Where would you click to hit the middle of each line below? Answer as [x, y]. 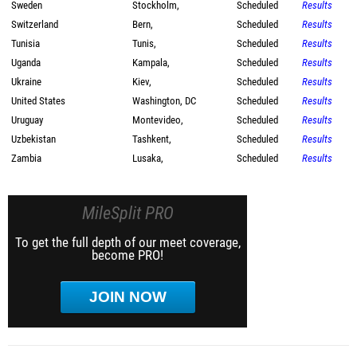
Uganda [26, 63]
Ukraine [26, 82]
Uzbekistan [33, 139]
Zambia [26, 158]
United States [38, 101]
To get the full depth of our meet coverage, [127, 242]
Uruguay [27, 120]
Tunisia [25, 43]
